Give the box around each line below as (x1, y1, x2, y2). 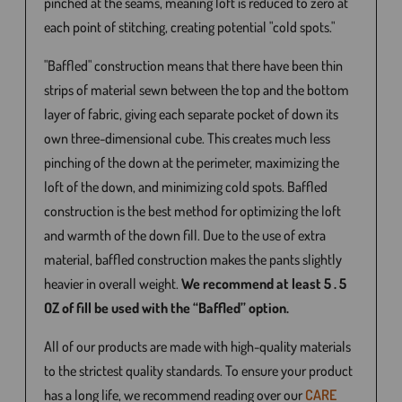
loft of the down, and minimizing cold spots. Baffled (44, 178, 328, 196)
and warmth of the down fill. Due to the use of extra (44, 226, 327, 244)
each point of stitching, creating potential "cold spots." (44, 18, 336, 36)
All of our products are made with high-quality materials (44, 337, 352, 355)
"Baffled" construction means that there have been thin (44, 57, 344, 74)
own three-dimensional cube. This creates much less (44, 129, 331, 147)
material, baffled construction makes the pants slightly (44, 250, 343, 268)
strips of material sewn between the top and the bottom (44, 81, 350, 99)
